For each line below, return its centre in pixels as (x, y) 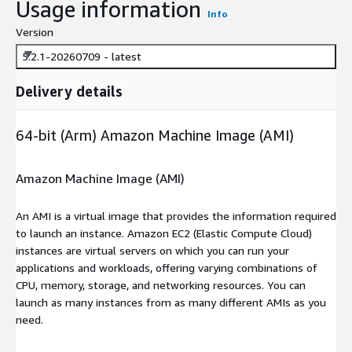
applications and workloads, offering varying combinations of (167, 267)
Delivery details (69, 91)
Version (35, 31)
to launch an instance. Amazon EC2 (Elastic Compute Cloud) (164, 233)
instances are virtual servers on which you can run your (152, 250)
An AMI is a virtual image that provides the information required (176, 215)
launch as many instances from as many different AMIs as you (171, 302)
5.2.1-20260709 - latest (82, 56)
